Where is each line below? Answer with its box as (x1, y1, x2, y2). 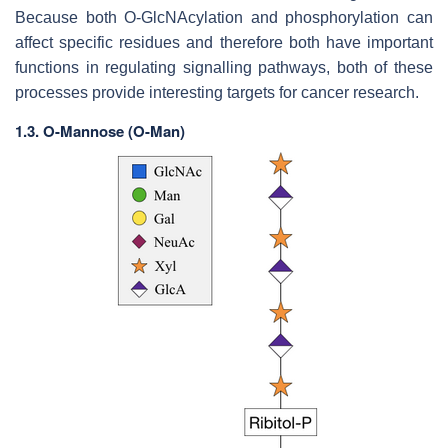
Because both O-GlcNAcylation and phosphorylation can (15, 9, 433, 27)
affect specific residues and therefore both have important (15, 34, 433, 52)
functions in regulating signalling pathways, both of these (15, 59, 433, 77)
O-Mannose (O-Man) (43, 120, 185, 143)
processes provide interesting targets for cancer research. (15, 84, 419, 102)
